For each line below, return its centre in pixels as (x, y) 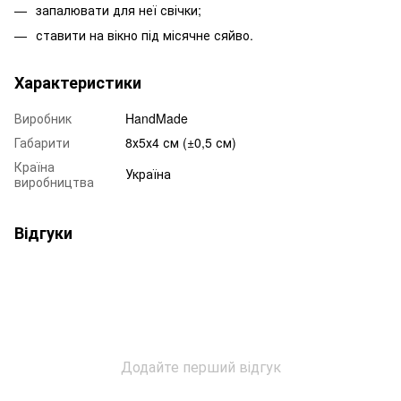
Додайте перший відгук (200, 366)
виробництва (54, 181)
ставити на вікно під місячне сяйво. (145, 34)
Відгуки (43, 232)
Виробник (43, 118)
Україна (148, 173)
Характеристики (78, 82)
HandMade (157, 118)
